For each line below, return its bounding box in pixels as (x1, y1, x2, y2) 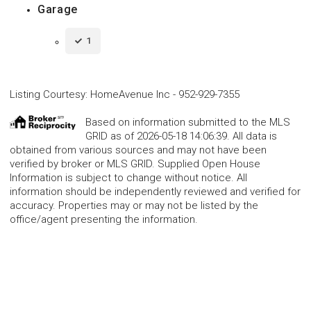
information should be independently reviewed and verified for (10, 185, 301, 198)
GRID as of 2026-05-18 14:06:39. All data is (85, 129, 277, 142)
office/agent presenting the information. (10, 212, 198, 226)
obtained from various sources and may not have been (10, 143, 267, 156)
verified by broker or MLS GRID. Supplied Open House (10, 157, 260, 170)
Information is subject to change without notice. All (10, 171, 247, 184)
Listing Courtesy (10, 87, 85, 101)
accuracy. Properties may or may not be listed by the (10, 199, 258, 212)
